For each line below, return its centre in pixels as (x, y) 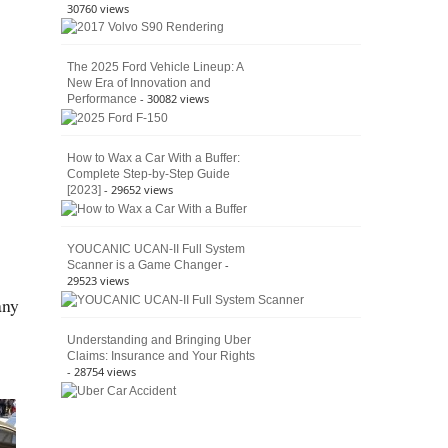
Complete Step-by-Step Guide (148, 174)
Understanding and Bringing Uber (159, 339)
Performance (102, 99)
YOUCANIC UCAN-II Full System (156, 249)
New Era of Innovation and (139, 83)
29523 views (98, 281)
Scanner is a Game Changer (144, 265)
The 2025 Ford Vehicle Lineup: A (155, 67)
